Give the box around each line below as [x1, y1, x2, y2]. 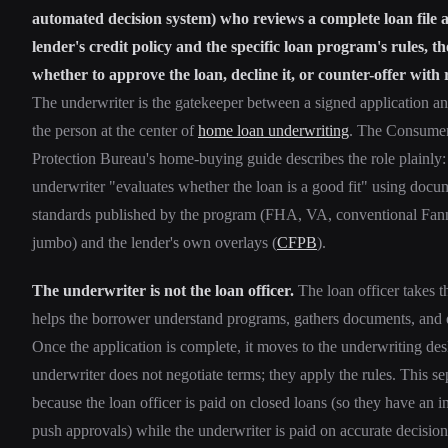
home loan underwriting [198, 121, 349, 139]
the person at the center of [32, 121, 198, 139]
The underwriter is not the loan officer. [32, 281, 294, 299]
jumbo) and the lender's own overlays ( [32, 233, 277, 251]
